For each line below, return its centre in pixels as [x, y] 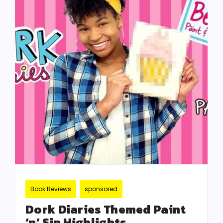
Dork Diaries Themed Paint [106, 210]
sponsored [101, 189]
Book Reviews [51, 189]
